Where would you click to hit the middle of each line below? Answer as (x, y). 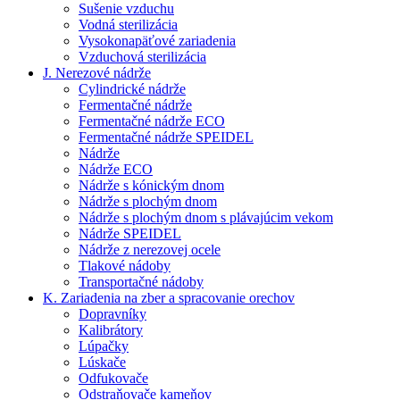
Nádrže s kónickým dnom (151, 185)
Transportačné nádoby (141, 281)
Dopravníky (112, 313)
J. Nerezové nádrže (97, 72)
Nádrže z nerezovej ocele (150, 249)
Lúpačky (104, 346)
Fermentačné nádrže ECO (152, 121)
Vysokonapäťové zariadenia (157, 40)
